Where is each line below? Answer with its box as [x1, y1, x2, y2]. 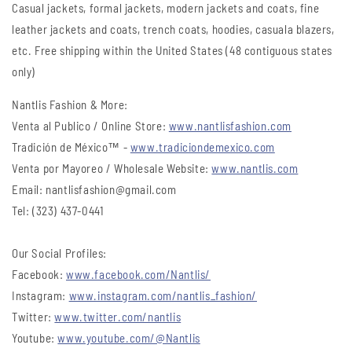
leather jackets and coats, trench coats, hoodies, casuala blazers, [12, 22, 335, 37]
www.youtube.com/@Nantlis [57, 331, 200, 346]
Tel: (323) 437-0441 [12, 203, 104, 218]
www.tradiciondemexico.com [130, 140, 275, 155]
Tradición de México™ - [12, 140, 130, 155]
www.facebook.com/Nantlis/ [66, 267, 211, 282]
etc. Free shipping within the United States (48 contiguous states [12, 43, 333, 58]
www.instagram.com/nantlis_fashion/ [68, 288, 258, 303]
